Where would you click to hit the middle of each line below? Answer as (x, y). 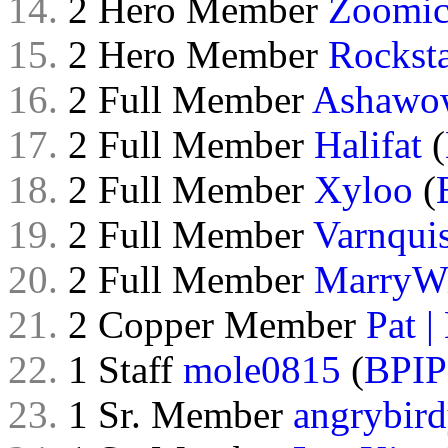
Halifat (368, 144)
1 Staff (120, 369)
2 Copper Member (212, 324)
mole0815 (262, 369)
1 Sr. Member (175, 414)
